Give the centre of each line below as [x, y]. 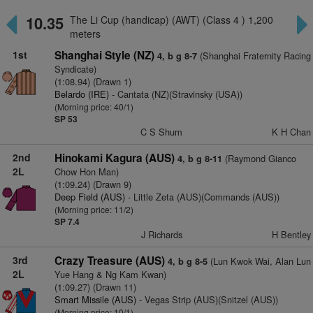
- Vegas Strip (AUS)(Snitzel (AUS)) [207, 299]
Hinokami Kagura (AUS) [114, 158]
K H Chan [291, 132]
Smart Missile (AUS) [95, 299]
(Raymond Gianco [259, 158]
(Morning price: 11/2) [94, 209]
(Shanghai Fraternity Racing [254, 56]
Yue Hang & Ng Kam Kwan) [110, 274]
